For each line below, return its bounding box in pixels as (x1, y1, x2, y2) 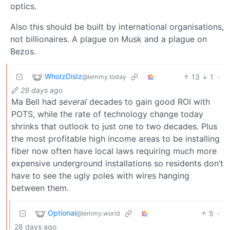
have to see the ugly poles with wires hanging (11, 170, 189, 181)
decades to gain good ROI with (87, 96, 210, 107)
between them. (11, 182, 69, 193)
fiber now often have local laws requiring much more (11, 145, 217, 156)
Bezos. (10, 46, 36, 56)
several (59, 96, 87, 107)
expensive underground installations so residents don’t (11, 158, 223, 168)
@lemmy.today (82, 73, 126, 81)
